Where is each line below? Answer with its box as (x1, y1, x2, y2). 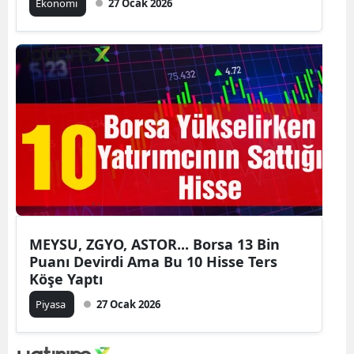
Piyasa (36, 297, 68, 311)
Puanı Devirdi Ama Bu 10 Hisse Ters (29, 252, 277, 271)
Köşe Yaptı (29, 269, 103, 288)
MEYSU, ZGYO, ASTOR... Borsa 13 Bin (29, 235, 280, 254)
